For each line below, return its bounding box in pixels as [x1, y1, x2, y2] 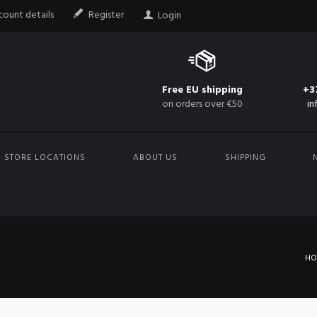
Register [88, 7, 125, 24]
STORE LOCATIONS [4, 150, 86, 165]
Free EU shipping [161, 82, 243, 99]
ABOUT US [132, 150, 178, 165]
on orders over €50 [161, 96, 243, 113]
